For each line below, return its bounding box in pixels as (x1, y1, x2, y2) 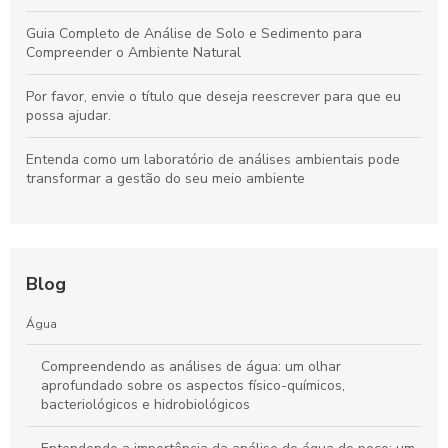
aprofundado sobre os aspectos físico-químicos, (41, 376, 345, 396)
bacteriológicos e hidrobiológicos (41, 395, 250, 415)
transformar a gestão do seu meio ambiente (26, 169, 305, 189)
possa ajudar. (26, 106, 111, 126)
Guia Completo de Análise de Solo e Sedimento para (26, 24, 362, 44)
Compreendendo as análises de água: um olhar (41, 357, 341, 377)
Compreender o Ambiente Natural (26, 43, 241, 63)
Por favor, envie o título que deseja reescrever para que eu (26, 87, 401, 107)
